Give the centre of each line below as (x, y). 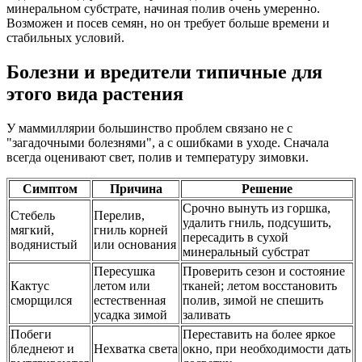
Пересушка (124, 271)
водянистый (44, 244)
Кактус (30, 285)
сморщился (41, 300)
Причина (136, 188)
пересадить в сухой (236, 237)
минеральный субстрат (246, 251)
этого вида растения (95, 93)
